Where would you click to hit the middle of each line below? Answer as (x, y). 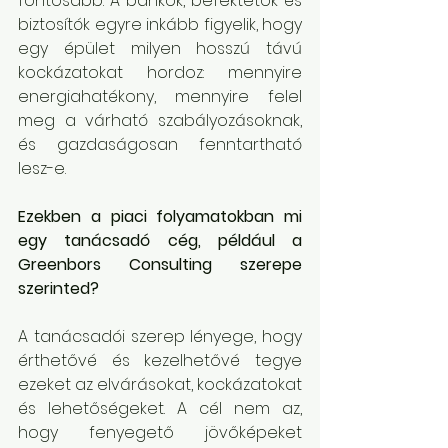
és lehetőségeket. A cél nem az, (160, 408)
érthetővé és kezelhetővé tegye (160, 360)
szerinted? (58, 288)
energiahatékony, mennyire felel (160, 96)
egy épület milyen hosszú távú (160, 48)
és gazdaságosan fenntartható (160, 144)
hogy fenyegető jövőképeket (160, 432)
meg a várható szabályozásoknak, (160, 120)
